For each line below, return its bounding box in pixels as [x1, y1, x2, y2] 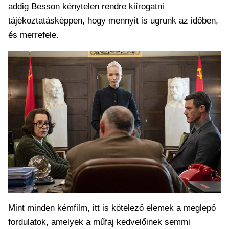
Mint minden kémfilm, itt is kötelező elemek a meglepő [8, 202, 216, 213]
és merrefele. [8, 30, 59, 40]
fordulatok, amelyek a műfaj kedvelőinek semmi [8, 217, 190, 227]
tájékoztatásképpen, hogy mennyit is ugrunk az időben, [8, 15, 218, 26]
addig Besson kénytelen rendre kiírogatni [8, 1, 164, 11]
